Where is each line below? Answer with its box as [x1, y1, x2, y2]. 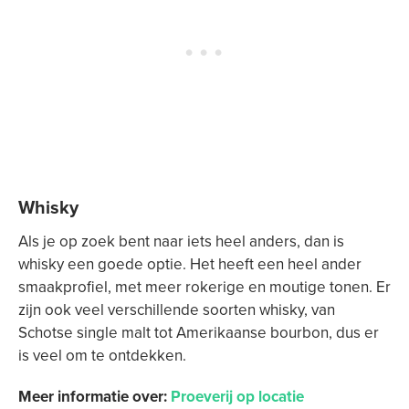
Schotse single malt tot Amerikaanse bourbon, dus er [18, 321, 379, 344]
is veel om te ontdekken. [18, 344, 186, 367]
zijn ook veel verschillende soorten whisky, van [18, 299, 335, 321]
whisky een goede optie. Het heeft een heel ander [18, 253, 362, 276]
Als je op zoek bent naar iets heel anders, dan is [18, 230, 344, 253]
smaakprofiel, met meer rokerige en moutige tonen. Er [18, 276, 391, 299]
